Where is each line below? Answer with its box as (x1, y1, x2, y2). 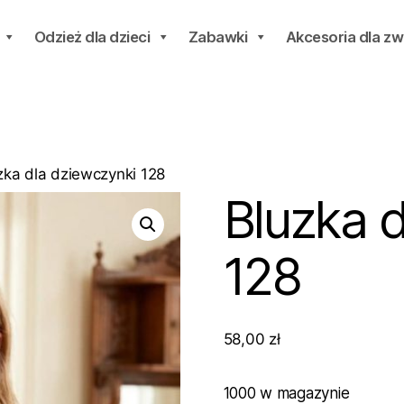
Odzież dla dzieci (33, 27, 151, 46)
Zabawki (188, 27, 248, 46)
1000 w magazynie (223, 383, 350, 402)
